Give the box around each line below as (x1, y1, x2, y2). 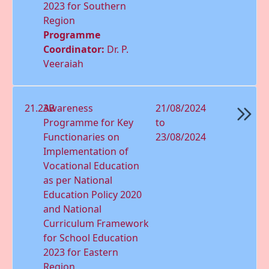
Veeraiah (43, 56, 84, 70)
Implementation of (43, 144, 129, 158)
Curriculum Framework (43, 216, 150, 230)
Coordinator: (43, 42, 107, 56)
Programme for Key (43, 115, 134, 129)
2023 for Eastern (43, 245, 119, 259)
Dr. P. (107, 42, 129, 56)
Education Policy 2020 (43, 187, 142, 201)
